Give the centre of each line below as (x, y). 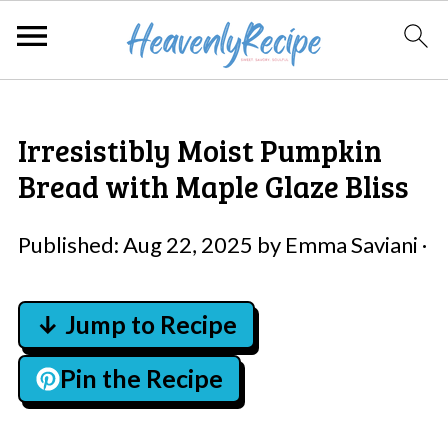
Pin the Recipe (141, 378)
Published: (70, 244)
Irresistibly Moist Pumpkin (199, 150)
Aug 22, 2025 (187, 244)
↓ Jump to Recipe (136, 324)
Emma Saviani (351, 244)
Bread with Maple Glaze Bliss (213, 186)
